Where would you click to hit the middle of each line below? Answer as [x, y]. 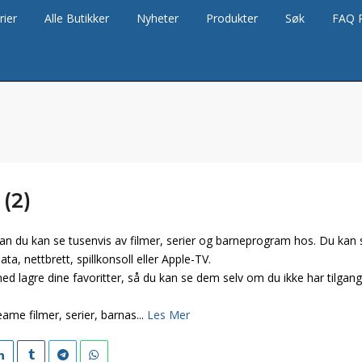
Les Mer [168, 315]
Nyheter [158, 18]
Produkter [232, 18]
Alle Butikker [77, 18]
